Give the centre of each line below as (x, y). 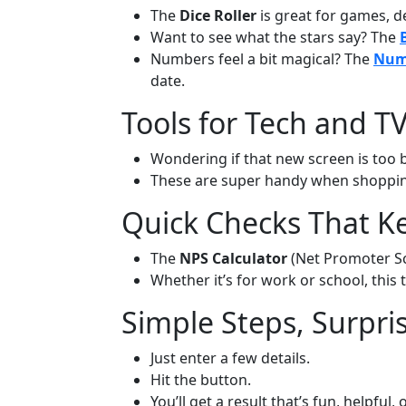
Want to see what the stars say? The (275, 37)
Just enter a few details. (230, 358)
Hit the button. (201, 380)
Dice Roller (218, 15)
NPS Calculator (233, 258)
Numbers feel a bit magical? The (262, 59)
